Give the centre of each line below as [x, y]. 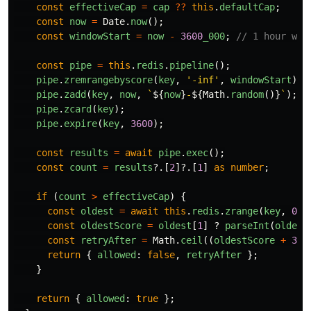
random [247, 94]
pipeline [192, 65]
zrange [242, 211]
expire [81, 123]
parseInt [247, 225]
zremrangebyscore [108, 79]
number [247, 167]
